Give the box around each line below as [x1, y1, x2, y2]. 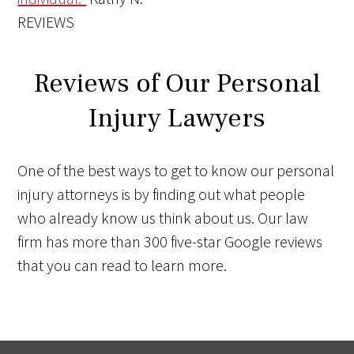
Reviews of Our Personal [34, 65, 320, 100]
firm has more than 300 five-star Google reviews [17, 231, 323, 251]
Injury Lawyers [88, 100, 265, 135]
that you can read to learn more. [17, 254, 228, 275]
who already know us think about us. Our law [17, 207, 309, 228]
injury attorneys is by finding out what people [17, 183, 306, 204]
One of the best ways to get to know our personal [17, 160, 335, 180]
